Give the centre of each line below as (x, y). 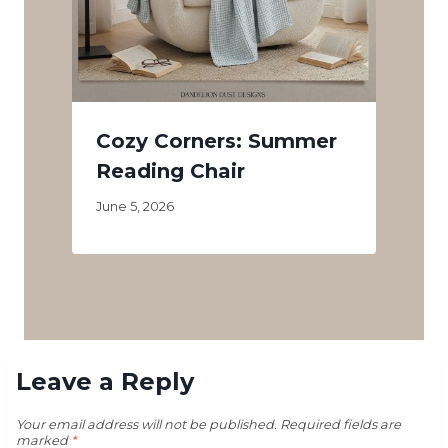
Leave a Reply (105, 381)
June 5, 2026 (135, 206)
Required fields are (340, 425)
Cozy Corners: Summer (216, 140)
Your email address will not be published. (146, 425)
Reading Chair (170, 170)
